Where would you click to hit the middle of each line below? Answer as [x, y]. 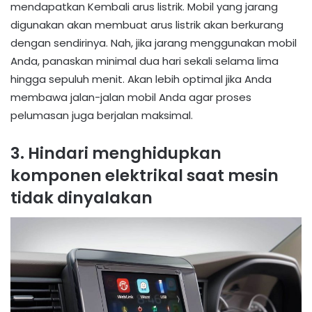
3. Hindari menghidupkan [116, 154]
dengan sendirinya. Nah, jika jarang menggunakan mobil [154, 43]
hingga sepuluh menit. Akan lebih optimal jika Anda [141, 79]
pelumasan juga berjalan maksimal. [102, 116]
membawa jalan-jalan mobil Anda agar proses [131, 97]
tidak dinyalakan [81, 198]
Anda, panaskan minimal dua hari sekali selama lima [145, 61]
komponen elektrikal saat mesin [145, 176]
